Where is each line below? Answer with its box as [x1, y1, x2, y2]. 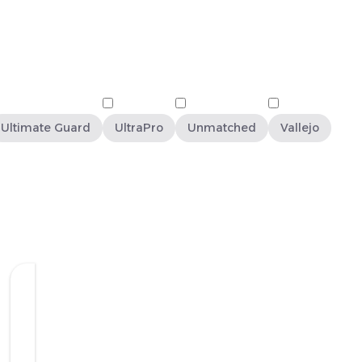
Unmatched [187, 120, 256, 135]
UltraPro [115, 120, 163, 135]
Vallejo [280, 120, 319, 135]
